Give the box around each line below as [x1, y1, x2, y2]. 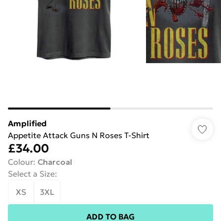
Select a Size [8, 169, 55, 179]
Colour [8, 157, 33, 167]
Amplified [8, 118, 47, 128]
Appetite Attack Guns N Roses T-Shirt [8, 130, 149, 140]
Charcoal [37, 157, 72, 167]
